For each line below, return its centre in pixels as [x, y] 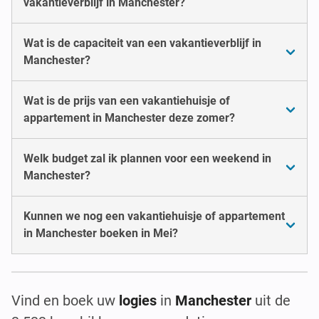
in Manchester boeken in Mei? [101, 233]
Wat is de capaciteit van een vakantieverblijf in [142, 43]
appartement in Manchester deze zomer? [129, 117]
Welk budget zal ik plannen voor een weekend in [147, 158]
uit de [273, 300]
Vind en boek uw [65, 300]
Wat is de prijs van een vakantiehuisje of [127, 100]
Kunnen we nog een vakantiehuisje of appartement [154, 216]
